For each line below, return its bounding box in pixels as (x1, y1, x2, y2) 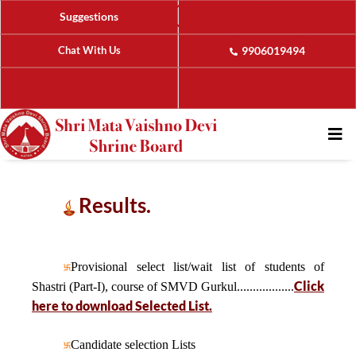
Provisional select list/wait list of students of (71, 260, 324, 273)
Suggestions (60, 10, 118, 23)
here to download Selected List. (32, 298, 212, 313)
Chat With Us (57, 44, 121, 56)
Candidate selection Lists (71, 338, 195, 351)
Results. (75, 192, 151, 218)
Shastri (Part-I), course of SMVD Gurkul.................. (32, 280, 294, 293)
